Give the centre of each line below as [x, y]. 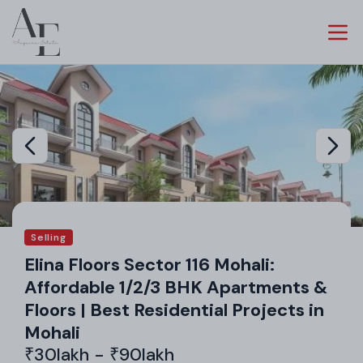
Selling [49, 237]
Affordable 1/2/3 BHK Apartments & [176, 287]
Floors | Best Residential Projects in [174, 310]
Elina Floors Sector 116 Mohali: [149, 264]
